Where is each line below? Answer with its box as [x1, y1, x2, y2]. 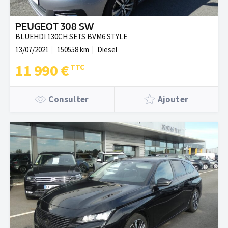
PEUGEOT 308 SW [15, 21, 94, 32]
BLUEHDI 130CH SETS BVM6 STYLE [15, 32, 127, 41]
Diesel [97, 45, 117, 54]
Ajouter [157, 94, 188, 105]
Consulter [48, 94, 89, 105]
